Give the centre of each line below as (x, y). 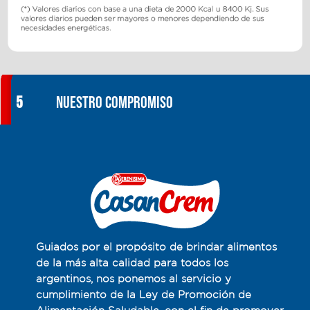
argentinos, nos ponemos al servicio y (133, 279)
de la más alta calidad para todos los (132, 263)
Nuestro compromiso (115, 103)
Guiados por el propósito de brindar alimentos (156, 247)
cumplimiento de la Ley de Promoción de (143, 295)
